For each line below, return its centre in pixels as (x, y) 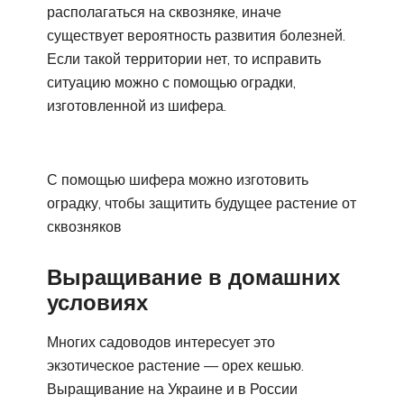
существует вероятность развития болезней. (196, 36)
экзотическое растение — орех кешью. (175, 365)
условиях (97, 303)
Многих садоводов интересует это (161, 341)
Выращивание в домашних (193, 277)
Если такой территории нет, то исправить (184, 59)
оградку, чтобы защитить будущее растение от (202, 203)
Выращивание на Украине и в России (172, 388)
